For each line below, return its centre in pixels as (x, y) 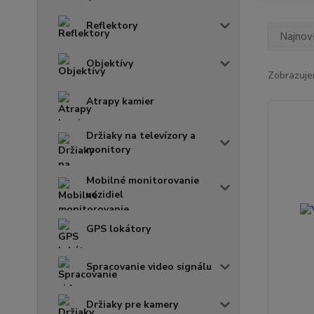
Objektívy (110, 63)
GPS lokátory (118, 228)
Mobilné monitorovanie (143, 180)
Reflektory (112, 25)
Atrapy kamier (120, 101)
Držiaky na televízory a (141, 135)
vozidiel (105, 194)
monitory (108, 149)
